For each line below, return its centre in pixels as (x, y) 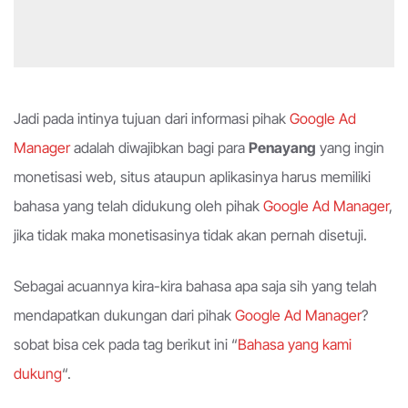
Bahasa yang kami (295, 345)
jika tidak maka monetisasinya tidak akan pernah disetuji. (190, 235)
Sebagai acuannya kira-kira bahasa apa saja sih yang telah (195, 286)
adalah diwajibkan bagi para (159, 148)
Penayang (282, 148)
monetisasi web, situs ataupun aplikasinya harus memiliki (192, 177)
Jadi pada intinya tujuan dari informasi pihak (152, 119)
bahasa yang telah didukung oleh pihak (138, 206)
